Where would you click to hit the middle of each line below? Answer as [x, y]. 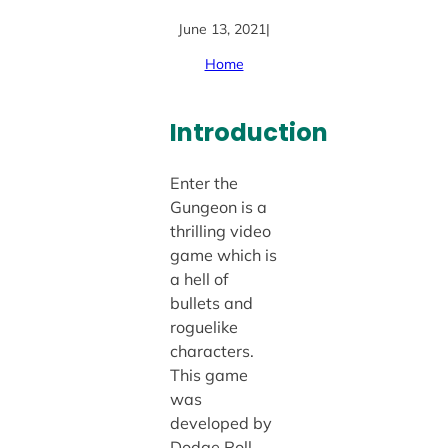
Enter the [203, 183]
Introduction [248, 132]
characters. [211, 351]
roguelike [203, 327]
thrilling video [220, 231]
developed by [220, 423]
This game [208, 375]
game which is [223, 255]
